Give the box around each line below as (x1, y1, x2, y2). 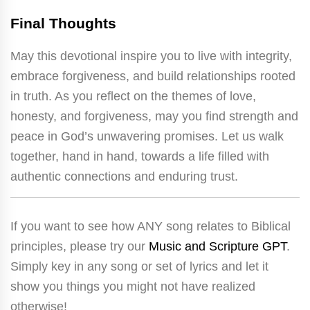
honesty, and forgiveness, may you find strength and (10, 109, 298, 123)
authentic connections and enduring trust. (10, 169, 238, 183)
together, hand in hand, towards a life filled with (10, 149, 269, 163)
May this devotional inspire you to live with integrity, (10, 48, 292, 63)
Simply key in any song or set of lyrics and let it (10, 259, 268, 273)
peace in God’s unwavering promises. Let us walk (10, 129, 284, 143)
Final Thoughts (10, 15, 116, 31)
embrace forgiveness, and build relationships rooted (10, 69, 295, 83)
